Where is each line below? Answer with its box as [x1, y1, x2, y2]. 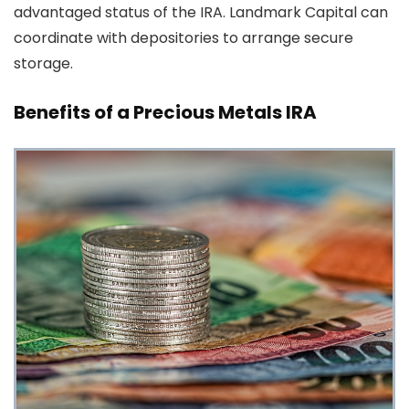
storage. [14, 52, 73, 74]
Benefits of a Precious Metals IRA [14, 99, 317, 125]
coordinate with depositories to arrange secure [14, 26, 353, 48]
